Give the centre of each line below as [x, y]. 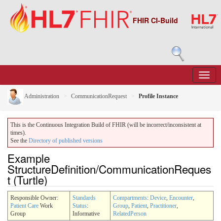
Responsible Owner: [34, 198]
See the [19, 141]
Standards [84, 198]
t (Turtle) [27, 180]
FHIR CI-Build [155, 20]
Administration [41, 96]
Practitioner [163, 205]
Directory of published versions [66, 141]
